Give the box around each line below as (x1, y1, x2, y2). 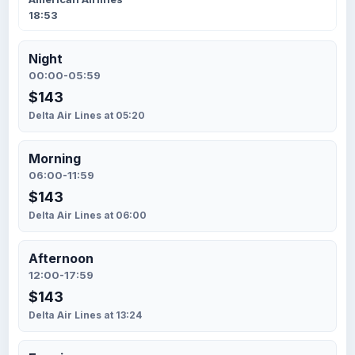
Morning (29, 151, 81, 166)
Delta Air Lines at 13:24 (29, 309, 142, 321)
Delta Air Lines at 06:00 (29, 209, 147, 221)
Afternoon (29, 250, 94, 266)
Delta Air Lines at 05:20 (29, 109, 145, 121)
